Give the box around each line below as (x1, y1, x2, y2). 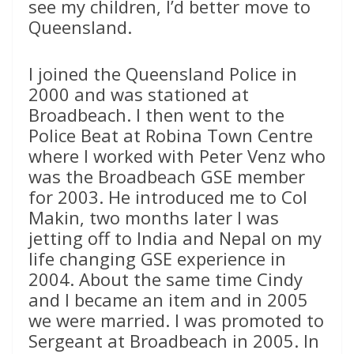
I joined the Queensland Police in (28, 62, 297, 86)
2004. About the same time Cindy (28, 267, 303, 292)
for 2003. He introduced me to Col (28, 185, 307, 209)
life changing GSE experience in (28, 247, 286, 271)
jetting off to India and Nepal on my (28, 226, 322, 250)
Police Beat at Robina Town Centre (28, 123, 313, 148)
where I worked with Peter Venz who (28, 144, 326, 168)
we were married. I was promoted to (28, 308, 324, 333)
